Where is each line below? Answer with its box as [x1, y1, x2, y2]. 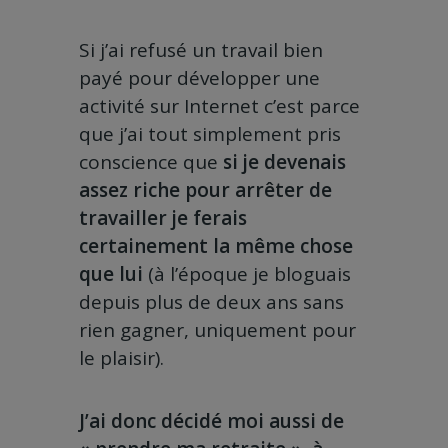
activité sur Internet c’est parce [79, 93, 360, 120]
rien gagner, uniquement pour [79, 317, 356, 344]
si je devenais [223, 149, 346, 176]
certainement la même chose [79, 233, 353, 260]
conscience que [79, 149, 223, 176]
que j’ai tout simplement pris [79, 121, 341, 148]
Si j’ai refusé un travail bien [79, 37, 323, 64]
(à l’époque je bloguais [143, 261, 351, 288]
